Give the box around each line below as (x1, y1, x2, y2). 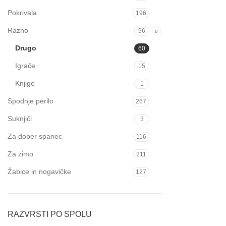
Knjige (15, 79, 35, 87)
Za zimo (8, 150, 33, 158)
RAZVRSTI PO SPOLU (8, 210, 92, 218)
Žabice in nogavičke (8, 167, 71, 176)
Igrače (15, 62, 35, 70)
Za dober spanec (8, 132, 62, 140)
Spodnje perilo (8, 97, 53, 105)
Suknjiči (8, 115, 32, 123)
